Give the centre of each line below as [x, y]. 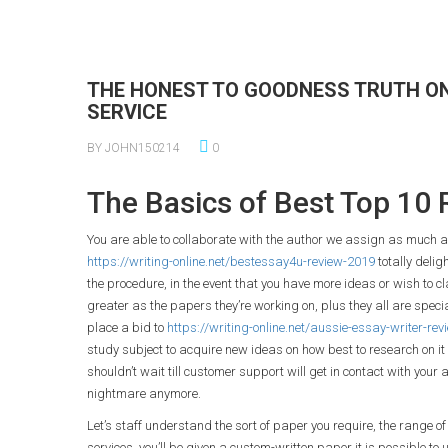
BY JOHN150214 [133, 148]
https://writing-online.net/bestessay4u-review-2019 [231, 261]
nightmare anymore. [144, 393]
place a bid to [127, 327]
